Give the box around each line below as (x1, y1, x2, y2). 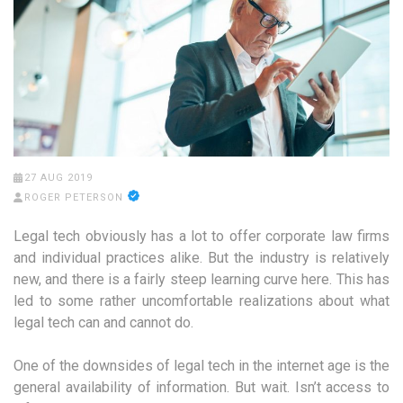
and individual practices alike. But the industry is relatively (13, 249, 390, 267)
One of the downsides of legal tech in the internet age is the (13, 357, 390, 375)
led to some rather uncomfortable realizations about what (13, 292, 390, 310)
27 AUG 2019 (23, 172, 93, 184)
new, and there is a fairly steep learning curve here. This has (13, 271, 390, 289)
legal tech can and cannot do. (13, 314, 193, 332)
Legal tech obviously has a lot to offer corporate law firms (13, 228, 390, 246)
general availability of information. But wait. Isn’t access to (13, 379, 390, 397)
